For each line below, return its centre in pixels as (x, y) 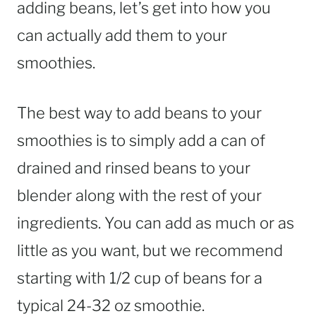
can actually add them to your (122, 36)
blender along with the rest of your (139, 196)
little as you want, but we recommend (150, 251)
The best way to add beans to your (139, 113)
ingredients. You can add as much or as (156, 223)
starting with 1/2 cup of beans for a (140, 278)
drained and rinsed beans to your (134, 168)
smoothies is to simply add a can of (141, 141)
